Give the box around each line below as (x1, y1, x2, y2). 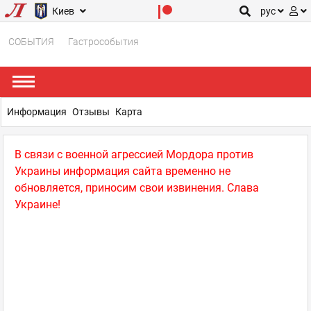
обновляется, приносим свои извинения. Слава (15, 181, 259, 194)
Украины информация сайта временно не (15, 165, 230, 178)
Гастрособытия (68, 36, 139, 47)
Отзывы (72, 106, 110, 117)
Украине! (15, 198, 60, 211)
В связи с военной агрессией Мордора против (15, 148, 253, 161)
